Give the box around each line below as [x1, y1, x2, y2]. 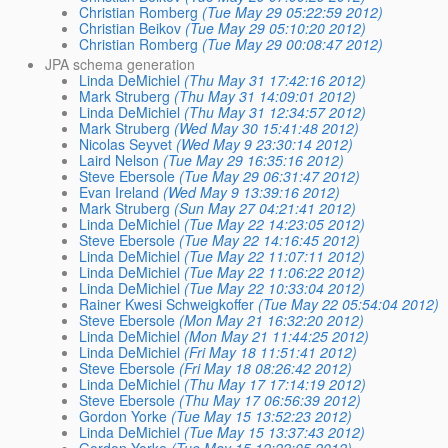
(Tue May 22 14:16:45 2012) [178, 230, 360, 250]
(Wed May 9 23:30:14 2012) [175, 134, 353, 154]
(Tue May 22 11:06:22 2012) [183, 262, 365, 282]
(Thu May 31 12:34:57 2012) [183, 102, 366, 122]
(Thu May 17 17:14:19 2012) [183, 374, 366, 394]
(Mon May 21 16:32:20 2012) [178, 310, 364, 330]
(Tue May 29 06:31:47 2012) [178, 166, 360, 186]
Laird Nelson [78, 150, 159, 170]
